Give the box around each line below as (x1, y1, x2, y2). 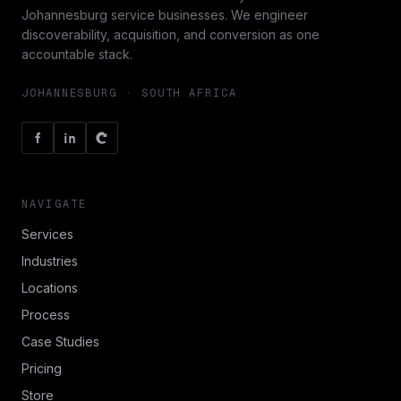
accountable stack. (21, 47, 132, 62)
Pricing (21, 361, 62, 376)
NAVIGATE (21, 197, 88, 211)
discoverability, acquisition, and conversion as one (21, 27, 320, 42)
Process (21, 307, 70, 322)
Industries (21, 253, 78, 269)
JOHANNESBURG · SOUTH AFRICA (21, 86, 237, 100)
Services (21, 226, 73, 242)
